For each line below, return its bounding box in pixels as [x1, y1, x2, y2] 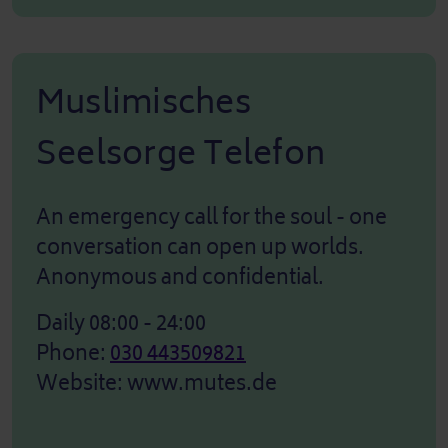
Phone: [36, 335, 110, 371]
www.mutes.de [127, 365, 277, 401]
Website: [36, 365, 127, 401]
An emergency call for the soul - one [36, 199, 387, 235]
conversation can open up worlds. [36, 229, 364, 265]
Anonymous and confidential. [36, 259, 324, 295]
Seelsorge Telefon [36, 124, 326, 182]
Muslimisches [36, 73, 251, 131]
